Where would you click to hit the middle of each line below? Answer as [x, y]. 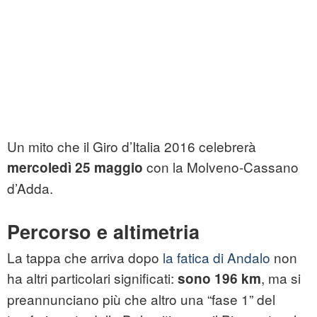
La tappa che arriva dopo [85, 258]
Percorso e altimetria [103, 232]
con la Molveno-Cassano [221, 167]
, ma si [281, 278]
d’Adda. [30, 188]
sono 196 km [219, 279]
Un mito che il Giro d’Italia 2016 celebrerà [132, 146]
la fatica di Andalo [217, 258]
